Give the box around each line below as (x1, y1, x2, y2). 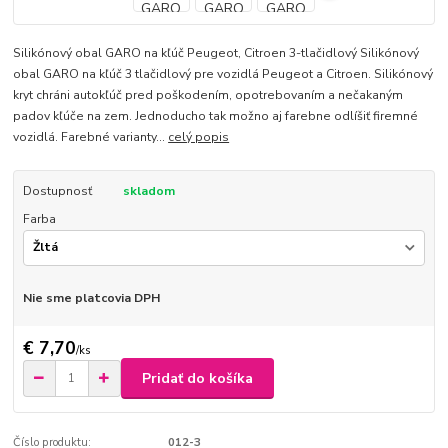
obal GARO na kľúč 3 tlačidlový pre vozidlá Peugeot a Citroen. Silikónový (13, 65, 434, 82)
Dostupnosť (22, 182, 92, 199)
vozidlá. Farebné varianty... (13, 128, 169, 145)
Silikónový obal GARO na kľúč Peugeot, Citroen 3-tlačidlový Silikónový (13, 44, 420, 61)
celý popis (168, 128, 230, 145)
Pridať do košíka (142, 368, 253, 388)
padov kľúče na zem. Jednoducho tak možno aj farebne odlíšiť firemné (13, 107, 419, 124)
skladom (122, 182, 175, 199)
